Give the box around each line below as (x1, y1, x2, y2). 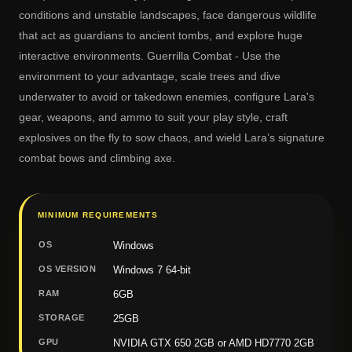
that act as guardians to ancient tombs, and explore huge (19, 28, 302, 42)
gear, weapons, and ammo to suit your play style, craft (19, 110, 288, 123)
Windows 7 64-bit (113, 263, 191, 276)
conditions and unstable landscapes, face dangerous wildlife (19, 8, 317, 21)
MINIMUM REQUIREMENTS (38, 210, 158, 219)
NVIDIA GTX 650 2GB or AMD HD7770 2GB (113, 336, 314, 349)
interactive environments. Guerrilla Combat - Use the (19, 49, 280, 62)
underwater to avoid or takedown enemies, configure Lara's (19, 90, 314, 103)
